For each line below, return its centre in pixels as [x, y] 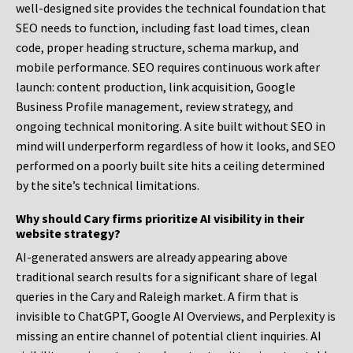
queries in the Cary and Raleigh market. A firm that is [157, 297]
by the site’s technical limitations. [108, 186]
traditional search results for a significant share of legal [167, 277]
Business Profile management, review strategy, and [154, 107]
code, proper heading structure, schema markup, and [157, 48]
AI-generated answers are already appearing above [152, 257]
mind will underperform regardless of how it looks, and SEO [176, 146]
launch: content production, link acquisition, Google [156, 87]
